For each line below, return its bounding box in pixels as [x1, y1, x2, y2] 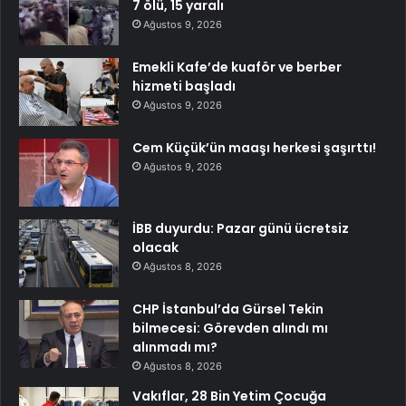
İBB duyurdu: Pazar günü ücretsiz [132, 219, 349, 238]
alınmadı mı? [132, 338, 217, 357]
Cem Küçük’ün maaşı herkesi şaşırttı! [132, 139, 376, 158]
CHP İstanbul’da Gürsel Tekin [132, 300, 324, 319]
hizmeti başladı [132, 77, 236, 96]
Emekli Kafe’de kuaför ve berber [132, 58, 342, 77]
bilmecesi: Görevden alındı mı [132, 319, 328, 338]
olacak [132, 238, 179, 257]
